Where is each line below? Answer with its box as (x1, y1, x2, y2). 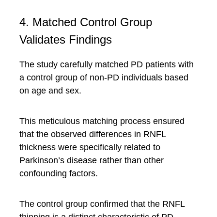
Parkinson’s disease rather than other (19, 155, 164, 165)
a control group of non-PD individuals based (19, 73, 188, 82)
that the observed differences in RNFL (19, 129, 166, 139)
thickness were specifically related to (19, 142, 160, 152)
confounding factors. (19, 169, 98, 178)
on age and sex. (19, 86, 81, 95)
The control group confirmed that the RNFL (19, 199, 185, 209)
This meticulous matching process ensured (19, 116, 185, 126)
